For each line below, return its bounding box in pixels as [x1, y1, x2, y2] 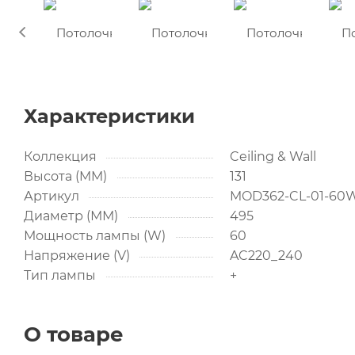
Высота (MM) [24, 169, 107, 185]
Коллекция [24, 149, 97, 165]
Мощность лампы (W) [24, 228, 166, 244]
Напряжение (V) [24, 248, 130, 264]
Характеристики [24, 105, 195, 128]
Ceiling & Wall [230, 149, 316, 165]
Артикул [24, 189, 79, 204]
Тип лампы [24, 268, 96, 284]
